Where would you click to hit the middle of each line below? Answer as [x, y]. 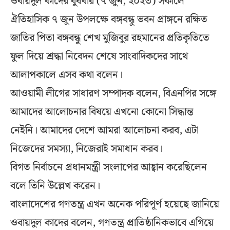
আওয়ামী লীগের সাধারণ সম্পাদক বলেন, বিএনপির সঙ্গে [113, 93]
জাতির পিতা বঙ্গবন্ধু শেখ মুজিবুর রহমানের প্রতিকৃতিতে [110, 38]
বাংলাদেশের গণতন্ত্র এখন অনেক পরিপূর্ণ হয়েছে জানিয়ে [115, 204]
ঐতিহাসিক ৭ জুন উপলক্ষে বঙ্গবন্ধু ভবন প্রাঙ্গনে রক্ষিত [109, 19]
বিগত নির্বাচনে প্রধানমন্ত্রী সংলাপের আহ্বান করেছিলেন [109, 167]
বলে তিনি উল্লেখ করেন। [55, 186]
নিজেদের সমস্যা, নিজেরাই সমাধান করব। [87, 149]
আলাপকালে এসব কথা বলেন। [66, 75]
